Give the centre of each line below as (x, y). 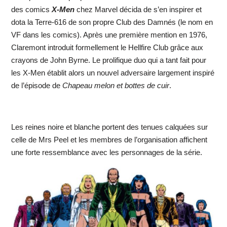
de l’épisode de (36, 86)
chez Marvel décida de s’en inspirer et (138, 10)
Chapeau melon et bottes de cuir (116, 86)
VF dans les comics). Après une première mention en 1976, (109, 35)
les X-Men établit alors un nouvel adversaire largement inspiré (112, 73)
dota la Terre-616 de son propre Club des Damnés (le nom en (112, 22)
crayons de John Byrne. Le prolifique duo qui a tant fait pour (108, 60)
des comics (30, 10)
